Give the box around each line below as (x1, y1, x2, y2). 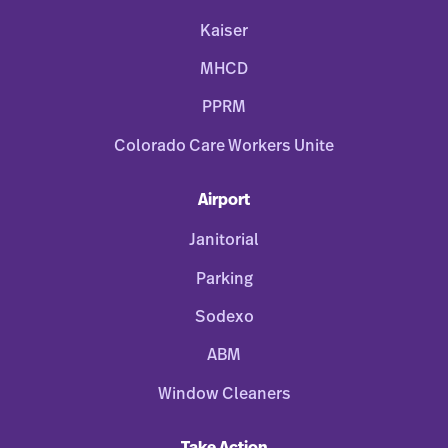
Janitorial (189, 232, 259, 249)
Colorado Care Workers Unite (114, 137, 334, 154)
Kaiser (200, 22, 248, 39)
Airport (198, 192, 250, 209)
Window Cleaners (157, 385, 291, 402)
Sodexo (194, 308, 254, 325)
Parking (195, 270, 253, 287)
